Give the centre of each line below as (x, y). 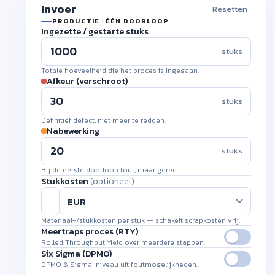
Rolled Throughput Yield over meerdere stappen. (123, 242)
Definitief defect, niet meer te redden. (103, 120)
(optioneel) (112, 181)
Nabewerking (73, 131)
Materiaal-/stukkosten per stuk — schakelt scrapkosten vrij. (141, 220)
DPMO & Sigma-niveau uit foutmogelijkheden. (119, 265)
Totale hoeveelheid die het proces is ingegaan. (120, 71)
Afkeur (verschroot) (87, 81)
